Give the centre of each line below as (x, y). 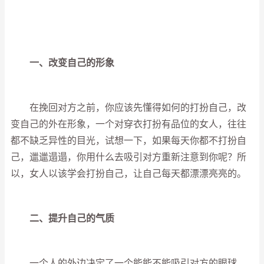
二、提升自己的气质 (72, 218)
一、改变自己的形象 (72, 63)
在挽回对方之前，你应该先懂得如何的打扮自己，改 (128, 108)
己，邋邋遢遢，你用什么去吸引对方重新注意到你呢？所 (128, 157)
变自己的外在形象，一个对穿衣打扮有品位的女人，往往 (128, 124)
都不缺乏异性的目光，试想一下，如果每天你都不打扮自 (128, 141)
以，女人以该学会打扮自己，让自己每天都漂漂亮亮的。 (128, 174)
